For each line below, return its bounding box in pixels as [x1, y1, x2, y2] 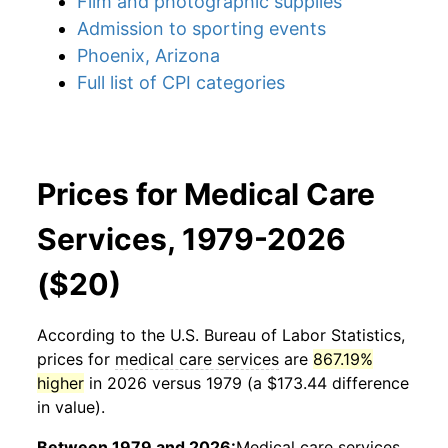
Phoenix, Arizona [77, 45, 220, 66]
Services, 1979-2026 [37, 221, 346, 257]
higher [37, 373, 84, 393]
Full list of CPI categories [77, 72, 285, 93]
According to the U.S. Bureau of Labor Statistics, [37, 325, 405, 345]
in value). [37, 397, 105, 417]
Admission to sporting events [77, 18, 326, 39]
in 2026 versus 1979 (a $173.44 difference [84, 373, 409, 393]
